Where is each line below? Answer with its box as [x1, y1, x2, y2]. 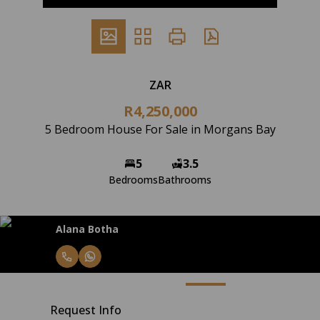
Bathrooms [158, 173, 211, 186]
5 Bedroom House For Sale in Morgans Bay [44, 121, 276, 137]
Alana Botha [56, 221, 119, 236]
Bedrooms [109, 173, 158, 186]
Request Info [50, 302, 121, 318]
